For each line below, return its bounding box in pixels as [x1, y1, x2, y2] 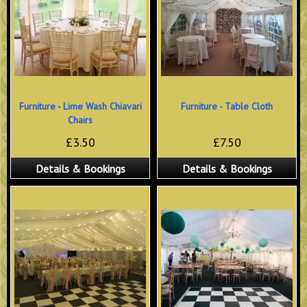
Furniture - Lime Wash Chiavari [19, 100, 142, 113]
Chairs [68, 114, 93, 127]
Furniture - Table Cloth [181, 100, 273, 113]
